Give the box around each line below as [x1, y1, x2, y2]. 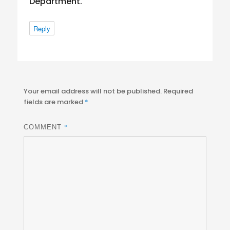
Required [163, 86, 194, 97]
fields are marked [24, 97, 85, 107]
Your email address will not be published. [24, 86, 162, 97]
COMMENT [24, 123, 65, 131]
